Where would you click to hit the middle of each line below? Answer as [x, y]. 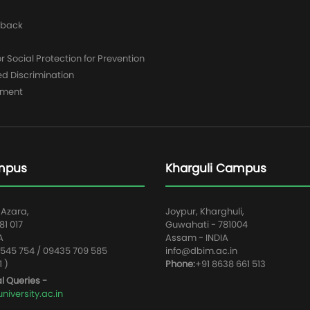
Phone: [180, 264]
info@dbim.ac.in [201, 251]
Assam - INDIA [197, 238]
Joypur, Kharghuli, [205, 211]
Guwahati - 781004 [207, 225]
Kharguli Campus [216, 168]
